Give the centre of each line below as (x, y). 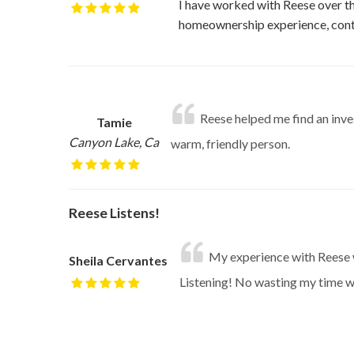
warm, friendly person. (230, 143)
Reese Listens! (114, 213)
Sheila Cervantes (118, 260)
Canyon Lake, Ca (114, 142)
